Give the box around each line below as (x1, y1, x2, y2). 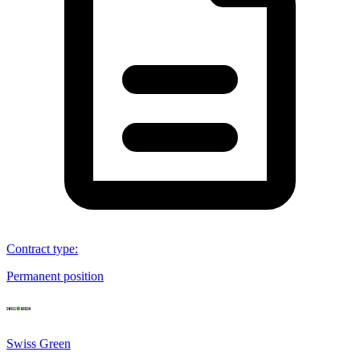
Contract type (6, 241, 75, 256)
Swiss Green (6, 336, 71, 350)
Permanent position (6, 268, 104, 283)
